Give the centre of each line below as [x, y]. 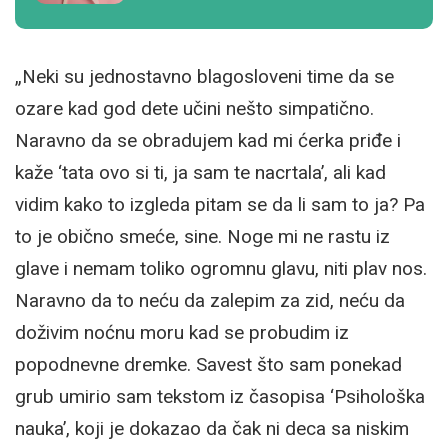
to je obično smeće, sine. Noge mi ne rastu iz [202, 236]
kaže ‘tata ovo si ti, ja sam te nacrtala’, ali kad [200, 172]
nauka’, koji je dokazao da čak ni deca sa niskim [212, 428]
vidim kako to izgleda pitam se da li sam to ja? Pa [220, 204]
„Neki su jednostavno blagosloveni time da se [204, 76]
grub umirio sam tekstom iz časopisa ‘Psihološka [220, 396]
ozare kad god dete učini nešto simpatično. [194, 108]
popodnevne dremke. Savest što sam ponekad [208, 364]
